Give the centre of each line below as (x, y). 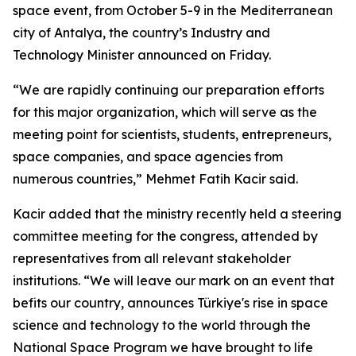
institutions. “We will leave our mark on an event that (174, 281)
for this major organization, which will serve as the (165, 112)
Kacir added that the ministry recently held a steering (177, 214)
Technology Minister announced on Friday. (142, 55)
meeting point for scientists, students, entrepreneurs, (172, 134)
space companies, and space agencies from (148, 157)
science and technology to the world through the (162, 325)
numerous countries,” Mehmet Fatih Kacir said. (155, 179)
